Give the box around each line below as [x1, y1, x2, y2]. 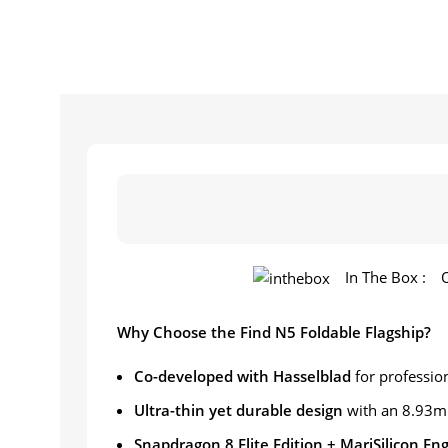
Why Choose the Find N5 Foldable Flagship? [117, 322, 431, 343]
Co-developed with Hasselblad [134, 366, 351, 387]
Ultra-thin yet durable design [134, 400, 343, 421]
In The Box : [345, 267, 426, 288]
